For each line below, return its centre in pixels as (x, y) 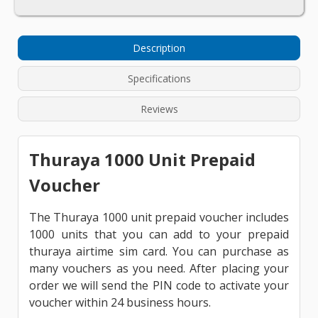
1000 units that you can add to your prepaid (159, 234)
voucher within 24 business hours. (120, 302)
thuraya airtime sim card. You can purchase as (159, 251)
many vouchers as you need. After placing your (159, 268)
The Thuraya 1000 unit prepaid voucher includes (159, 217)
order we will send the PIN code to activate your (159, 285)
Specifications (159, 78)
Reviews (159, 109)
